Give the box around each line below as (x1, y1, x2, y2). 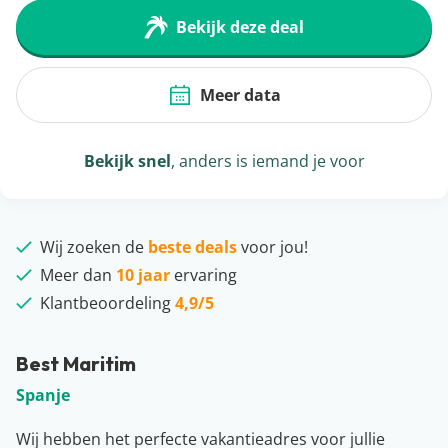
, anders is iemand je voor (170, 150, 365, 172)
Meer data (199, 84, 281, 106)
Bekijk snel (83, 150, 171, 172)
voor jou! (237, 236, 308, 258)
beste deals (148, 236, 237, 258)
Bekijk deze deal (176, 16, 304, 38)
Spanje (16, 384, 70, 406)
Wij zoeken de (40, 236, 148, 258)
